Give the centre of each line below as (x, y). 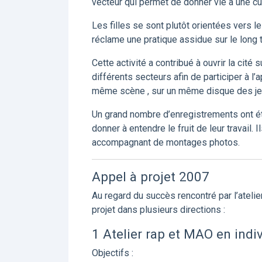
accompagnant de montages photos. (166, 142)
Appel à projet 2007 (151, 177)
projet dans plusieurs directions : (158, 210)
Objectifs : (113, 253)
